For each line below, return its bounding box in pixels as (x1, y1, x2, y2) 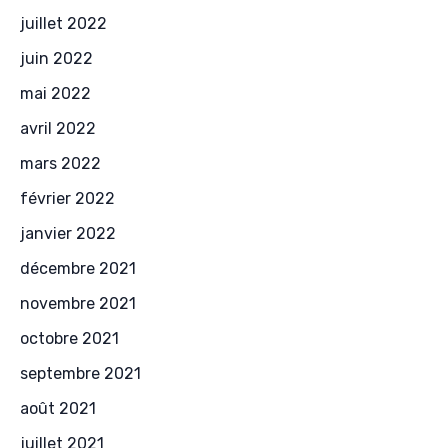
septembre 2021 (20, 364, 141, 384)
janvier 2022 (20, 224, 116, 244)
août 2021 (20, 399, 96, 419)
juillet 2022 (20, 14, 107, 34)
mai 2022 (20, 84, 91, 104)
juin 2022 (20, 49, 93, 69)
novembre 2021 (20, 294, 136, 314)
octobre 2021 (20, 329, 119, 349)
